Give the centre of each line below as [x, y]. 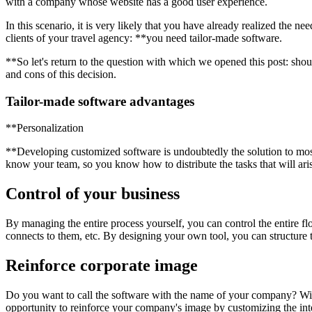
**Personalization [45, 128]
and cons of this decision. [61, 74]
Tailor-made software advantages [100, 101]
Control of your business [93, 194]
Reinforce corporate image [102, 265]
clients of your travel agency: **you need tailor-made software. [144, 38]
